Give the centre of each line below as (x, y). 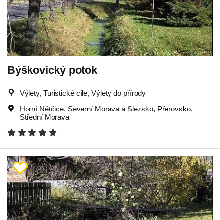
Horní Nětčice (42, 109)
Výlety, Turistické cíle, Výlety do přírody (83, 93)
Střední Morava (44, 117)
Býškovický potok (52, 70)
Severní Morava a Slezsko (110, 109)
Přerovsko (174, 109)
